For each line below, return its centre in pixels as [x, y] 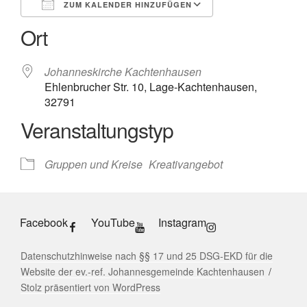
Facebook [44, 222]
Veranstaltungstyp [97, 130]
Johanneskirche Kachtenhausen [123, 71]
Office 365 [170, 36]
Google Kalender [120, 36]
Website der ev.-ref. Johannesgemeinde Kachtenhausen [143, 271]
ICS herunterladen [89, 36]
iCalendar [136, 36]
